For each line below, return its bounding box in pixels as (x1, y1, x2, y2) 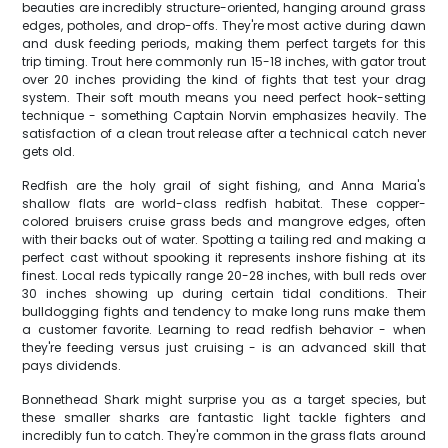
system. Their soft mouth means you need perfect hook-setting (22, 89, 426, 106)
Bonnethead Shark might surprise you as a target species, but (22, 391, 426, 408)
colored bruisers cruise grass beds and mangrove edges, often (22, 213, 426, 230)
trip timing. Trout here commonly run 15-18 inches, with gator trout (22, 53, 426, 70)
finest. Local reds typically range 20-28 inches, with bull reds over (22, 267, 426, 284)
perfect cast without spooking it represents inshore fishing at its (22, 249, 426, 266)
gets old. (22, 143, 76, 160)
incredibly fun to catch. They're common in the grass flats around (22, 427, 426, 444)
